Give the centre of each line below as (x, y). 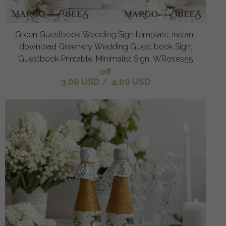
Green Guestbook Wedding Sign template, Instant (105, 34)
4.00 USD (130, 81)
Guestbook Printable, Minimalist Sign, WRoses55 (105, 59)
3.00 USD (80, 81)
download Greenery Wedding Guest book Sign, (105, 46)
